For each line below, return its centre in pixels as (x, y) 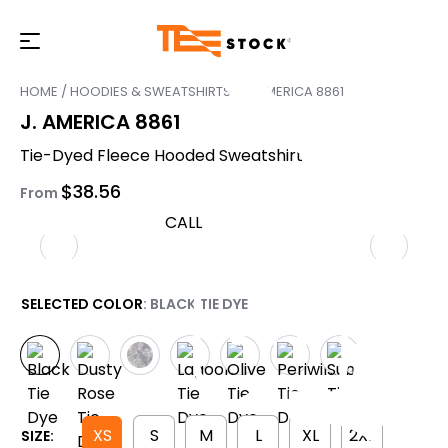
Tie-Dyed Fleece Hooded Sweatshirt (161, 155)
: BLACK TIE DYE (195, 304)
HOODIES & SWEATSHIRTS (150, 91)
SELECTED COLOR (82, 304)
